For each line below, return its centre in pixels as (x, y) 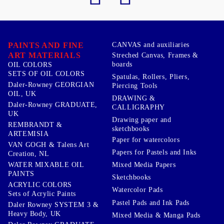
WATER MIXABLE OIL (46, 164)
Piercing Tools (135, 86)
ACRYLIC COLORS (40, 184)
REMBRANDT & (35, 124)
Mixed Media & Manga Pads (156, 215)
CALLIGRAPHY (138, 107)
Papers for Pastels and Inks (154, 152)
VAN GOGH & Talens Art (49, 144)
